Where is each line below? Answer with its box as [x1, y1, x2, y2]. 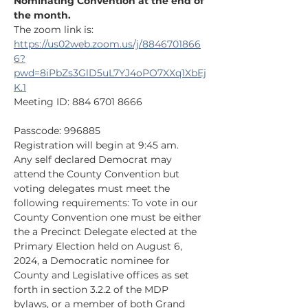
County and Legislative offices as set [14, 269, 192, 281]
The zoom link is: [14, 23, 93, 36]
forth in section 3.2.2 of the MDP [14, 283, 171, 296]
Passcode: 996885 [14, 124, 100, 137]
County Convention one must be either [14, 211, 204, 223]
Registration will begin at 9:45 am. [14, 139, 179, 151]
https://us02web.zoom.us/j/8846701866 [14, 38, 201, 50]
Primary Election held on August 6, [14, 240, 185, 252]
